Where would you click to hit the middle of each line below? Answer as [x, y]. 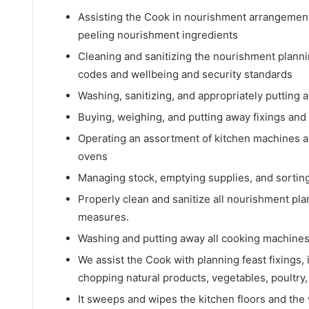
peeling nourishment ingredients [158, 34]
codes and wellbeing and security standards [185, 74]
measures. [103, 217]
